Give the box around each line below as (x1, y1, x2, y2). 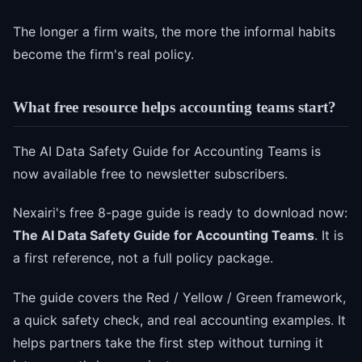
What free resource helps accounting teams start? (13, 99, 336, 116)
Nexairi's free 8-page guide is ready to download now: (13, 204, 347, 221)
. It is (314, 227, 343, 244)
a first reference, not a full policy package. (13, 250, 273, 267)
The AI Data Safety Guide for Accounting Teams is (13, 142, 321, 159)
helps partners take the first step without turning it (13, 335, 323, 351)
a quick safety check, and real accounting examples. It (13, 312, 346, 329)
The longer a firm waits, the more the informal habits (13, 23, 335, 40)
